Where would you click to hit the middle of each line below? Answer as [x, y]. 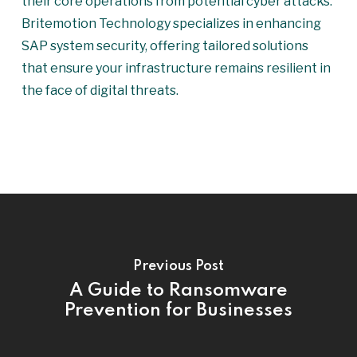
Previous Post [178, 266]
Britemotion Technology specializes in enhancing [171, 24]
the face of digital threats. [100, 90]
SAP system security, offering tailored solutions [165, 46]
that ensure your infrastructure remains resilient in [176, 68]
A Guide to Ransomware [178, 290]
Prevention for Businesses [178, 310]
